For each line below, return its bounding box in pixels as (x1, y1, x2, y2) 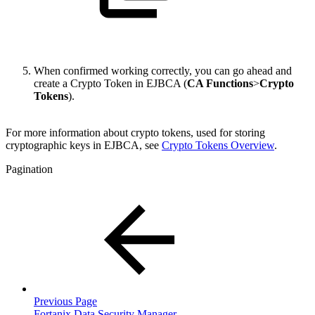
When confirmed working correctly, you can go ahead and (34, 65, 292, 77)
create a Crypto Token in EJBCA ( (34, 77, 187, 90)
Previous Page (34, 295, 97, 308)
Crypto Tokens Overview (162, 139, 274, 152)
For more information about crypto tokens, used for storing (6, 127, 265, 139)
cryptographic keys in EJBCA (6, 139, 139, 152)
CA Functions (187, 77, 253, 90)
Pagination (6, 163, 53, 176)
